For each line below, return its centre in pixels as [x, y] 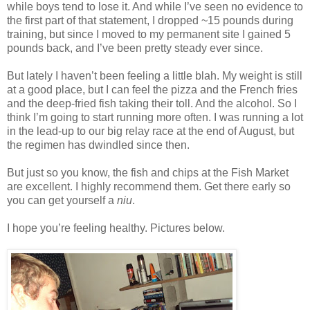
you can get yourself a [62, 200]
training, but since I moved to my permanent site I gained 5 [149, 34]
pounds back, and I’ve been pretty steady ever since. [135, 48]
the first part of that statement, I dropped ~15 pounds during [150, 20]
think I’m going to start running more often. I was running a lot [155, 117]
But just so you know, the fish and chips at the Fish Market [148, 172]
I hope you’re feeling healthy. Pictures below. [116, 228]
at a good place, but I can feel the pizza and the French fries [152, 89]
